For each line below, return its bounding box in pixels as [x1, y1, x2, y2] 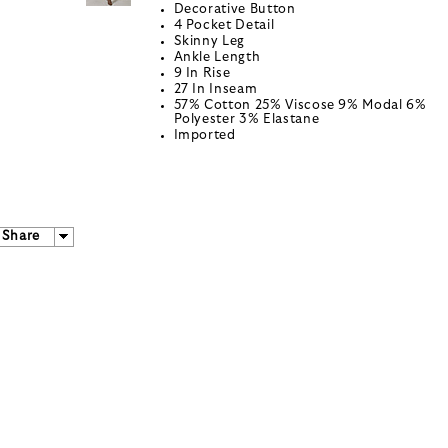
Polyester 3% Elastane [173, 113, 320, 127]
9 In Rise [173, 67, 231, 81]
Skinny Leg [173, 35, 245, 49]
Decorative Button [173, 3, 296, 17]
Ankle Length [173, 51, 261, 65]
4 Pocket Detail [173, 19, 275, 33]
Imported [173, 129, 236, 143]
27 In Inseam [173, 83, 258, 97]
